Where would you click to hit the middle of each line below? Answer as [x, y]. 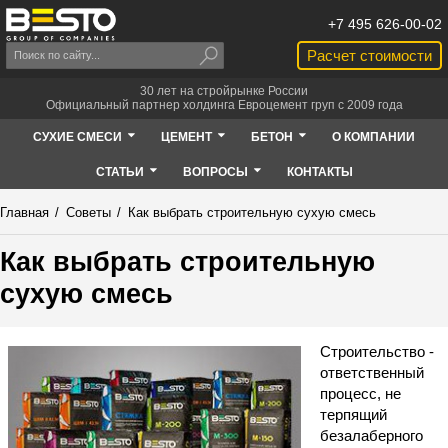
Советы [88, 213]
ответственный [372, 372]
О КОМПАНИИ [373, 136]
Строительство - [377, 351]
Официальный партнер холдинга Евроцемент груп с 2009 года [224, 105]
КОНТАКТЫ [319, 171]
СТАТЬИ [119, 171]
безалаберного [372, 435]
